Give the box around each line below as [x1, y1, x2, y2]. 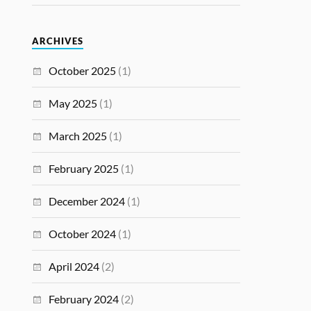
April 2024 [49, 260, 100, 273]
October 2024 [49, 227, 117, 240]
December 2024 [49, 194, 126, 208]
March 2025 [49, 129, 108, 142]
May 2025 [49, 96, 98, 110]
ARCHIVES [32, 36, 84, 47]
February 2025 [49, 162, 119, 175]
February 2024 [49, 292, 119, 305]
